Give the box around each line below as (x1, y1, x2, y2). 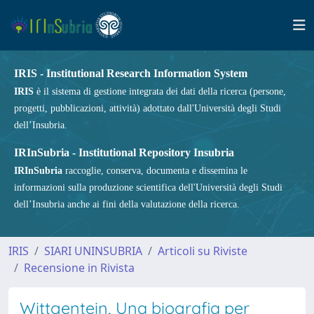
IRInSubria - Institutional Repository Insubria (14, 146, 234, 158)
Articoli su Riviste (158, 243, 247, 259)
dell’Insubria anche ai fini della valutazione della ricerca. (14, 199, 240, 210)
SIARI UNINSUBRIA (44, 243, 142, 259)
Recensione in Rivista (24, 260, 135, 275)
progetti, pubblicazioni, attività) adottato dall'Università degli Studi (14, 103, 281, 114)
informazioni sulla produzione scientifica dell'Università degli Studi (14, 182, 282, 193)
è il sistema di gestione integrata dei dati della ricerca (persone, (34, 86, 286, 97)
